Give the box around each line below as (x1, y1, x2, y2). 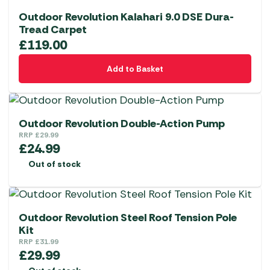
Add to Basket (107, 63, 163, 75)
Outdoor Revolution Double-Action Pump (19, 116, 225, 131)
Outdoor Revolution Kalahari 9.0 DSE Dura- (19, 10, 234, 25)
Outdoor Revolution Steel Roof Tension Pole (19, 210, 237, 225)
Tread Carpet (19, 22, 87, 37)
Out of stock (28, 159, 81, 170)
